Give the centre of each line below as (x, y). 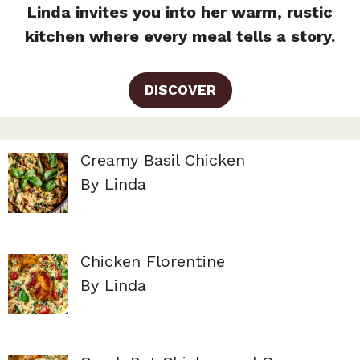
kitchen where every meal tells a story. (180, 37)
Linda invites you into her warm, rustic (180, 12)
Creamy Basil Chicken (163, 160)
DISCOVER (180, 90)
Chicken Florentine (153, 262)
